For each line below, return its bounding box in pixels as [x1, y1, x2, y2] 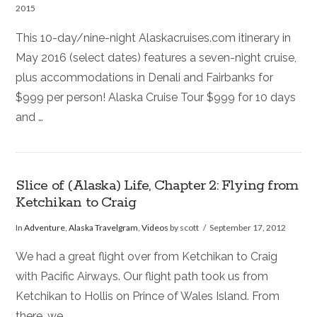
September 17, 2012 [209, 221, 287, 233]
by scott [168, 221, 200, 233]
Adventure [24, 221, 66, 233]
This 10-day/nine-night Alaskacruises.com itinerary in [16, 30, 292, 45]
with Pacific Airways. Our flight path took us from [16, 270, 269, 284]
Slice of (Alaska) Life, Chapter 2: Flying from [16, 176, 299, 195]
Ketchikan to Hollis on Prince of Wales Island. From [16, 289, 280, 304]
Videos [142, 221, 169, 233]
